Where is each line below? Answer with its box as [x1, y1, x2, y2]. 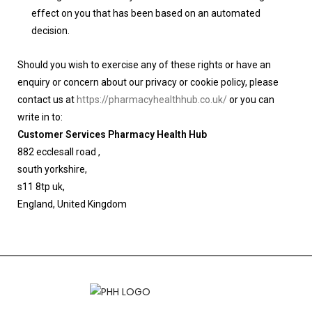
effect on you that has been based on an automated [31, 8, 260, 19]
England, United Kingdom [17, 198, 127, 210]
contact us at [17, 94, 77, 105]
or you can [227, 94, 274, 105]
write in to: [17, 111, 63, 123]
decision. [31, 25, 70, 36]
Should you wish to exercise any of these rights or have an [17, 59, 271, 70]
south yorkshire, [17, 164, 87, 175]
